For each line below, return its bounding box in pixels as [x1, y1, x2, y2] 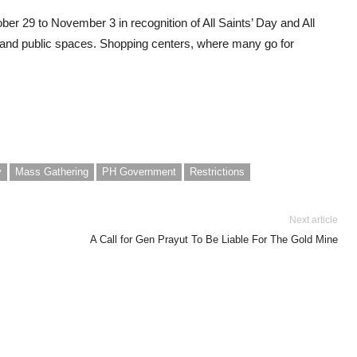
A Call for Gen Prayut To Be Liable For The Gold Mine [90, 233, 338, 245]
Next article [289, 214, 338, 226]
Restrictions [190, 165, 245, 178]
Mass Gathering [15, 165, 88, 178]
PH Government [102, 165, 176, 178]
